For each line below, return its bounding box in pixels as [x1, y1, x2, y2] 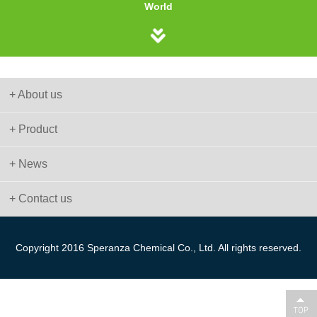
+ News [9, 157, 48, 170]
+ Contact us [9, 192, 73, 204]
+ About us [9, 88, 63, 100]
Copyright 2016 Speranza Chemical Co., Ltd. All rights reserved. [16, 241, 301, 253]
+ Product [9, 122, 58, 135]
